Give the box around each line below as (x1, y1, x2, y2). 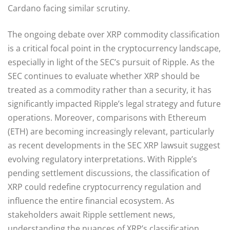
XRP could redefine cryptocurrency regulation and (8, 181, 201, 193)
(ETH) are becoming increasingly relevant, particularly (8, 125, 214, 137)
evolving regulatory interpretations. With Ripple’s (8, 153, 197, 165)
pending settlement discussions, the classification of (8, 167, 209, 179)
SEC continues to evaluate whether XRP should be (8, 70, 200, 82)
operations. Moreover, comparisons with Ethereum (8, 111, 206, 123)
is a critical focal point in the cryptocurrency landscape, (8, 42, 221, 54)
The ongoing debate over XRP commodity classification (8, 28, 220, 40)
